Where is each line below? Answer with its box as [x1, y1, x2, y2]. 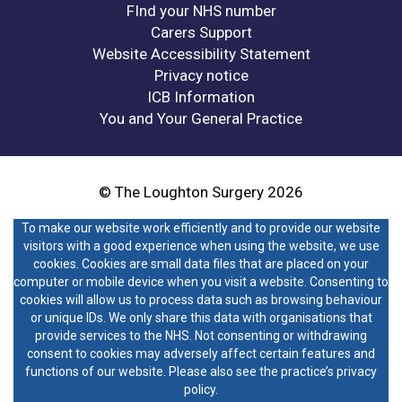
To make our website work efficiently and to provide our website [22, 221, 380, 236]
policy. [184, 382, 218, 398]
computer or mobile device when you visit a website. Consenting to [13, 275, 389, 290]
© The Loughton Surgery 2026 [99, 183, 303, 202]
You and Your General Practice [100, 109, 302, 128]
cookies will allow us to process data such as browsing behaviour [20, 293, 382, 308]
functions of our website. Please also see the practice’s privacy [25, 364, 377, 380]
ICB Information [147, 88, 255, 107]
